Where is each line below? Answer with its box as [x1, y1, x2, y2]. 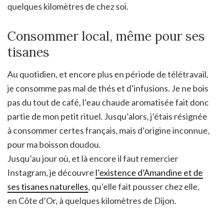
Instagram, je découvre [7, 167, 95, 178]
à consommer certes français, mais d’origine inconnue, [7, 124, 210, 136]
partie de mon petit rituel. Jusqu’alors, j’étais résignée [7, 110, 207, 122]
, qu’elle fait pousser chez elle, [88, 181, 200, 192]
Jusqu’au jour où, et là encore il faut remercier [7, 153, 178, 164]
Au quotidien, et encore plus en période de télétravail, [7, 68, 208, 79]
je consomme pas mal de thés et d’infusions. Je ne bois [7, 82, 208, 93]
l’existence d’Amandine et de [95, 167, 203, 178]
